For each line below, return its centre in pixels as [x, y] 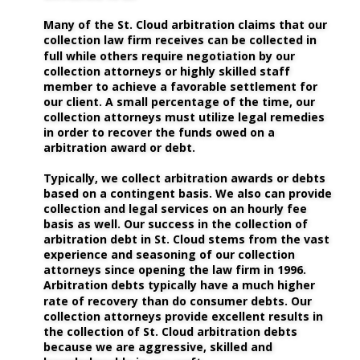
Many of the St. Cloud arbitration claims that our [187, 25]
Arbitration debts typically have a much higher [181, 285]
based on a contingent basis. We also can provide [189, 194]
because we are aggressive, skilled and [160, 346]
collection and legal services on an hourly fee [177, 209]
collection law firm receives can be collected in [182, 40]
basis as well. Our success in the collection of [177, 224]
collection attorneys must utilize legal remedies [186, 117]
